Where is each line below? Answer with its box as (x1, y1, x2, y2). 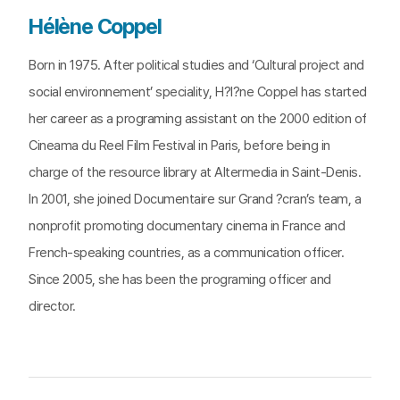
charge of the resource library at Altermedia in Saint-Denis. (29, 164, 361, 180)
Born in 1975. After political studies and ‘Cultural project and (29, 57, 364, 73)
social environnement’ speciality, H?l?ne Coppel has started (29, 84, 367, 100)
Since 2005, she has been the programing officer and (29, 271, 331, 287)
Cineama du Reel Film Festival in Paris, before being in (29, 137, 330, 154)
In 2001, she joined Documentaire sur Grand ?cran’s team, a (29, 191, 361, 207)
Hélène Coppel (29, 13, 162, 39)
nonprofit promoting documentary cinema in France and (29, 218, 345, 234)
